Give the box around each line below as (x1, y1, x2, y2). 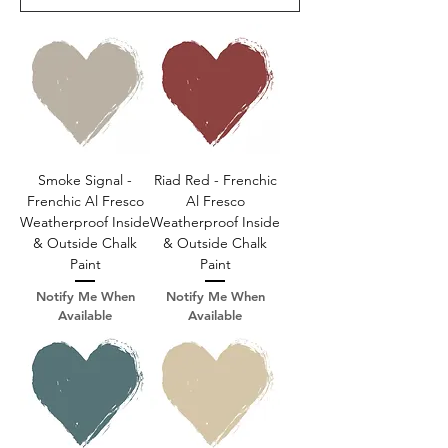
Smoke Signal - (38, 170, 132, 189)
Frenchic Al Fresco (26, 191, 144, 210)
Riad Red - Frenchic (153, 170, 277, 189)
